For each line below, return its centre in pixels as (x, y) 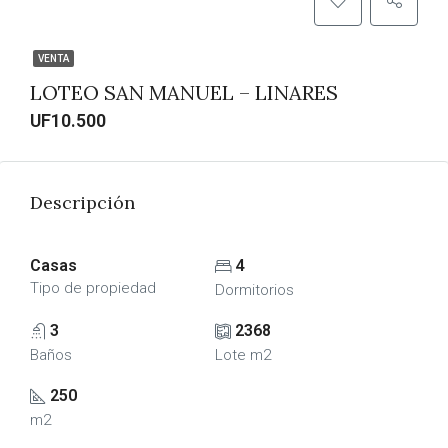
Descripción (82, 202)
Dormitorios (254, 290)
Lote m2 (242, 355)
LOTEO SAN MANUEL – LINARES (184, 92)
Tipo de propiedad (93, 288)
